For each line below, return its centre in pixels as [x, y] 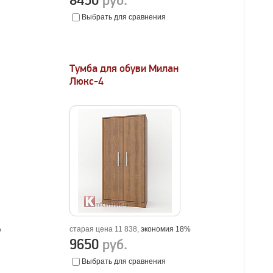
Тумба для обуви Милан [124, 69]
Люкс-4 [87, 81]
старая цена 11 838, [105, 229]
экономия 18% [166, 229]
